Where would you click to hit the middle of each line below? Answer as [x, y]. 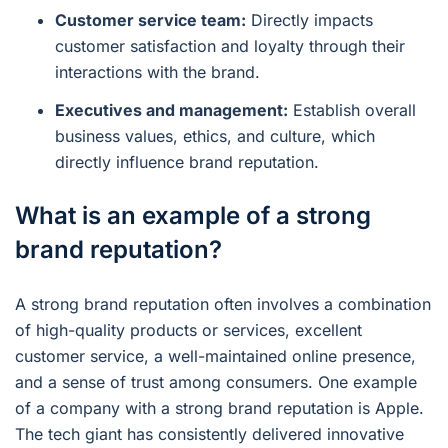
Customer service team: [150, 19]
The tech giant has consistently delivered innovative [209, 433]
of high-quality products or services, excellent [188, 329]
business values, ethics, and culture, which [215, 135]
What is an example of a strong [193, 215]
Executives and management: [171, 109]
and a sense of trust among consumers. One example [216, 381]
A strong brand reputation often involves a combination [223, 303]
